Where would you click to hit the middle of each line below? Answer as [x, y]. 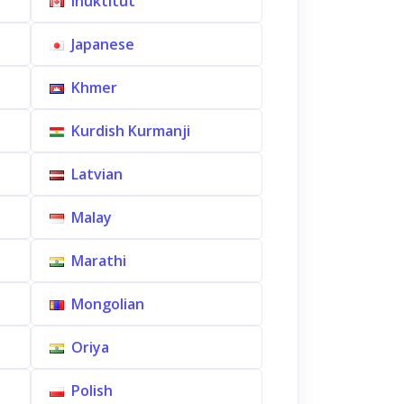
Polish [92, 390]
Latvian [96, 174]
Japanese [102, 44]
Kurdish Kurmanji [130, 131]
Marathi [98, 261]
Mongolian [107, 304]
